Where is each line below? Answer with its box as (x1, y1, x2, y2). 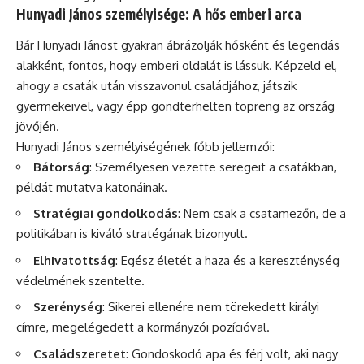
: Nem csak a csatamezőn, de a (178, 206, 346, 221)
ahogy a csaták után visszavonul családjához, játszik (16, 77, 297, 93)
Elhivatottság (33, 252, 115, 268)
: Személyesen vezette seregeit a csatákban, (89, 158, 336, 175)
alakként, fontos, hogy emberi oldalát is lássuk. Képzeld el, (16, 57, 337, 73)
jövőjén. (16, 118, 59, 134)
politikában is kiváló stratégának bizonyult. (16, 226, 248, 241)
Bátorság (33, 158, 89, 175)
